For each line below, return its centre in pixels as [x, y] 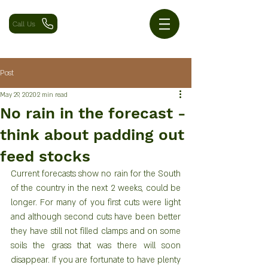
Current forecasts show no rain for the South [96, 174]
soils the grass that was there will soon [96, 246]
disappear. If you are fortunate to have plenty [96, 260]
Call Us [24, 24]
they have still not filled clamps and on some [96, 231]
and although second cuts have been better [96, 217]
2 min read [52, 95]
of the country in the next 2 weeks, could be [96, 188]
